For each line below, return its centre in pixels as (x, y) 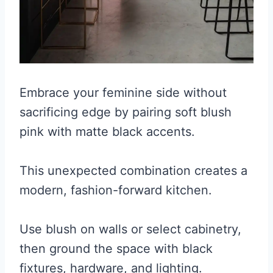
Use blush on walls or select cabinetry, (130, 229)
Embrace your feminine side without (123, 93)
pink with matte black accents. (107, 132)
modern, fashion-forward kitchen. (116, 190)
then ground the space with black (116, 249)
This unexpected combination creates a (133, 171)
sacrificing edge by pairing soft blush (126, 112)
